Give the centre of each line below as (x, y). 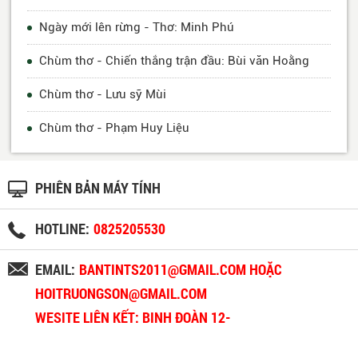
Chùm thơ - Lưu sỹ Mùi (103, 95)
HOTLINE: (62, 229)
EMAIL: (55, 270)
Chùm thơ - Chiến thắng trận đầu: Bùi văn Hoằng (174, 61)
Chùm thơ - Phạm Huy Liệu (114, 128)
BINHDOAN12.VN (88, 342)
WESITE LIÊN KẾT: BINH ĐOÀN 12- (133, 318)
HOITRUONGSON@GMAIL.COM (121, 294)
